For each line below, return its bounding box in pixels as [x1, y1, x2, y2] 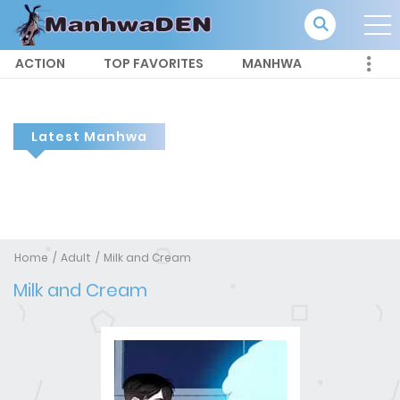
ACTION [15, 54, 65, 73]
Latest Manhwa [31, 128, 147, 146]
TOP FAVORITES [104, 54, 204, 73]
